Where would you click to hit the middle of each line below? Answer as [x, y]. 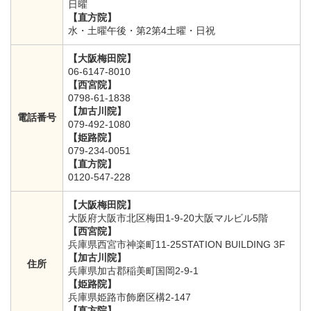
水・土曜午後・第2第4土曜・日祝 [142, 30]
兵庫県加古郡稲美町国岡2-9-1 [133, 270]
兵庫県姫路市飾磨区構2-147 [129, 297]
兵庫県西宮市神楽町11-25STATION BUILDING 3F [177, 244]
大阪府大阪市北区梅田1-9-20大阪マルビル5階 [168, 218]
